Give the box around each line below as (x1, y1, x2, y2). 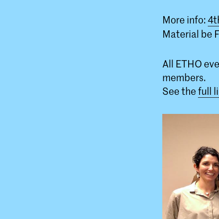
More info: (162, 13, 208, 26)
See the (162, 84, 198, 97)
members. (162, 70, 206, 84)
